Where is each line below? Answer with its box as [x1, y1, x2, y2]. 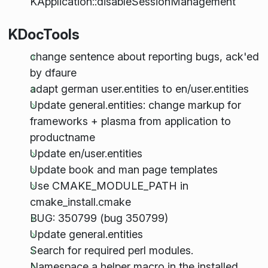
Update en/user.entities [29, 147, 142, 160]
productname [29, 131, 95, 144]
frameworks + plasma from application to [29, 115, 231, 128]
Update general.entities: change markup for [29, 99, 241, 112]
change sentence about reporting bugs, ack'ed [29, 50, 259, 63]
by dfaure [29, 66, 77, 80]
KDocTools [8, 25, 80, 43]
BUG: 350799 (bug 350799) [29, 212, 168, 225]
